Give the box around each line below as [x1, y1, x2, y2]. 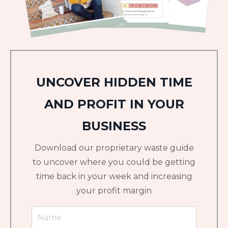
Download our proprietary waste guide [34, 142, 194, 153]
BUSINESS [82, 118, 146, 133]
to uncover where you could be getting [33, 157, 195, 167]
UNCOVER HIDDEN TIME [36, 74, 192, 90]
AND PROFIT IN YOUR [44, 96, 184, 111]
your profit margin [76, 185, 152, 195]
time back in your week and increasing [36, 171, 192, 181]
